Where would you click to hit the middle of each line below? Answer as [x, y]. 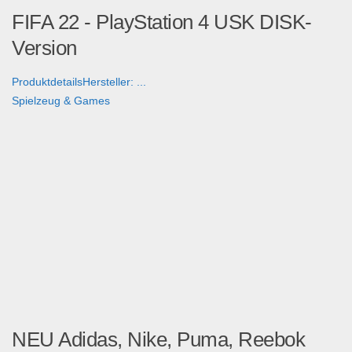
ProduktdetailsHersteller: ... [79, 82]
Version [44, 48]
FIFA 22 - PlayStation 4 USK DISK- [162, 22]
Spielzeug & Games [61, 101]
